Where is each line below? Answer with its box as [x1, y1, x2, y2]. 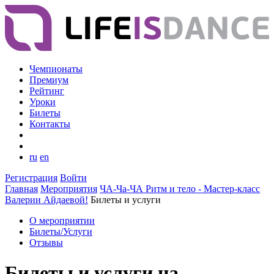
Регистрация [5, 172, 57, 183]
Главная [5, 183, 38, 194]
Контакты [29, 119, 70, 130]
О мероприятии [29, 215, 95, 226]
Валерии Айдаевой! [5, 194, 88, 206]
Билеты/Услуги [29, 226, 92, 237]
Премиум [29, 75, 68, 86]
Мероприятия [40, 183, 97, 194]
